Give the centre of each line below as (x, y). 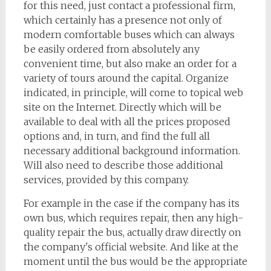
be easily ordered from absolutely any (111, 49)
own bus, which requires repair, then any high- (133, 218)
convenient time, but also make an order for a (130, 64)
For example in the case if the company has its (131, 203)
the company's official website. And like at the (131, 247)
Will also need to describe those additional (123, 165)
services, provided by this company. (106, 180)
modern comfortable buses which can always (129, 34)
